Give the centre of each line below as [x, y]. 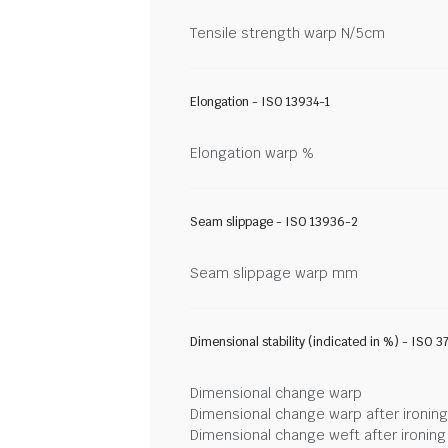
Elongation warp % [252, 153]
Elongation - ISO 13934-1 [260, 102]
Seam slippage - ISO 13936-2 [274, 222]
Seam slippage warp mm [274, 273]
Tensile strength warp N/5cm [287, 33]
